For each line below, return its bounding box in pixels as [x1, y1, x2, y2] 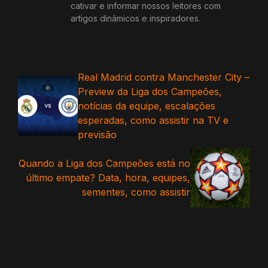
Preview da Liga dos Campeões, [78, 85, 222, 98]
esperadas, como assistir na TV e [78, 114, 229, 126]
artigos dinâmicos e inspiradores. [71, 13, 200, 23]
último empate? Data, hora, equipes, [26, 171, 190, 184]
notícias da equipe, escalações [78, 99, 215, 112]
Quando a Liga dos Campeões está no [19, 157, 190, 169]
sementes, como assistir [82, 185, 190, 198]
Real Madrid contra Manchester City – [78, 71, 249, 83]
